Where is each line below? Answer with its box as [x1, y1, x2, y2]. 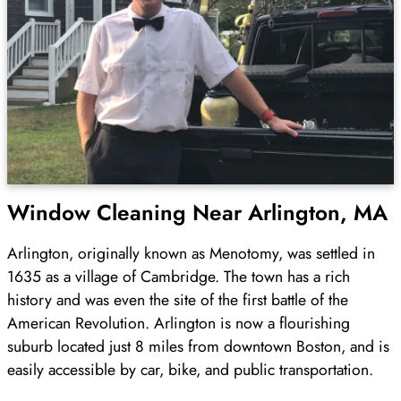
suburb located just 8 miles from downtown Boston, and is [7, 335, 389, 359]
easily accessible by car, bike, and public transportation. [7, 358, 378, 382]
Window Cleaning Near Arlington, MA [7, 197, 388, 228]
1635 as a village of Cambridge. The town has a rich [7, 265, 350, 289]
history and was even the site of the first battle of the [7, 288, 348, 312]
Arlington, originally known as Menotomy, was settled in [7, 242, 375, 266]
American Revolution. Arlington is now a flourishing [7, 311, 350, 336]
